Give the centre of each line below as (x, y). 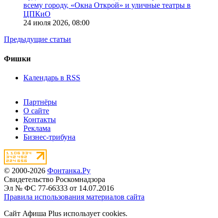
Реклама (37, 128)
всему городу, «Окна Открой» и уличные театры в (107, 5)
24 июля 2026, (48, 23)
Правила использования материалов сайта (74, 197)
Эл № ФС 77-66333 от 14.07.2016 (59, 188)
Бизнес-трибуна (49, 137)
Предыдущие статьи (37, 39)
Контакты (40, 119)
